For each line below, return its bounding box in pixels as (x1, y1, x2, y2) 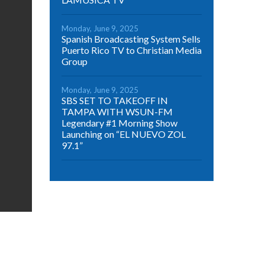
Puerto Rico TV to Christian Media (61, 44, 202, 56)
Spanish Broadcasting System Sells (61, 33, 201, 44)
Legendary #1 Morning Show (61, 117, 177, 128)
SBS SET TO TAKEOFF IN (61, 94, 168, 106)
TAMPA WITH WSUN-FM (61, 105, 173, 117)
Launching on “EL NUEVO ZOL (61, 128, 186, 140)
